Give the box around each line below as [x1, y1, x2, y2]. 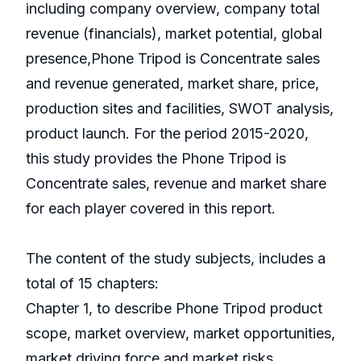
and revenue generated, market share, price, [26, 75, 319, 93]
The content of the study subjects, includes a [26, 250, 326, 268]
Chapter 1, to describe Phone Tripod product [26, 300, 322, 317]
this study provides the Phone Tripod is [26, 150, 286, 168]
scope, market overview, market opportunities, [26, 325, 335, 342]
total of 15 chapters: [26, 275, 159, 293]
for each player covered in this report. [26, 200, 276, 218]
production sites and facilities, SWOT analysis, [26, 100, 334, 118]
